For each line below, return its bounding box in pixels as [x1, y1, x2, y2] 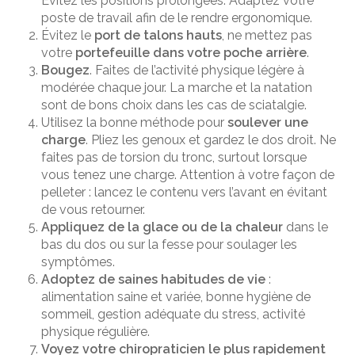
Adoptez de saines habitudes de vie [41, 271, 269, 287]
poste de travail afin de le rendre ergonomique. [41, 10, 313, 25]
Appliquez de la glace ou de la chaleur [41, 219, 284, 235]
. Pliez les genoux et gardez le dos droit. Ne [86, 132, 337, 147]
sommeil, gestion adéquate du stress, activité [41, 306, 306, 322]
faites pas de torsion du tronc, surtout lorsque [41, 149, 307, 165]
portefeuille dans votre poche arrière [75, 44, 307, 60]
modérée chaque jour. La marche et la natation [41, 79, 313, 95]
